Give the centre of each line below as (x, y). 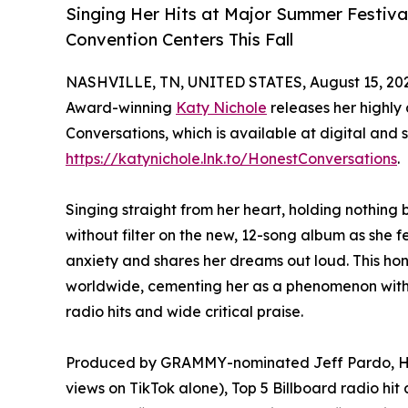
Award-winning (121, 108)
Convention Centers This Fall (179, 40)
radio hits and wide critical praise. (184, 312)
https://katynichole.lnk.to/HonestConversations (231, 159)
